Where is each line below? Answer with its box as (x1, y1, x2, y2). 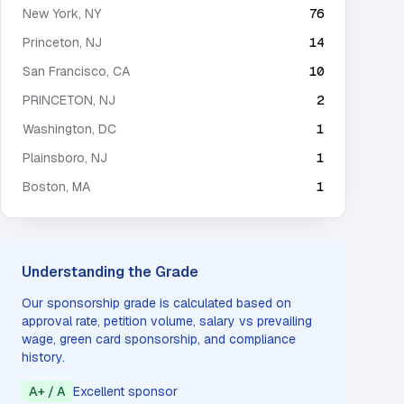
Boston (23, 179, 66, 195)
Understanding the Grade (22, 262, 198, 281)
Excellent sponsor (73, 383, 178, 399)
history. (22, 349, 65, 365)
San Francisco (23, 63, 106, 79)
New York (23, 5, 78, 22)
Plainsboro (23, 150, 85, 166)
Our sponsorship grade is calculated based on (22, 295, 291, 311)
